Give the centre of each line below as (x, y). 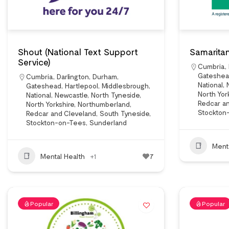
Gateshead (44, 86)
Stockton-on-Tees (56, 122)
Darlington (73, 76)
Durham (105, 76)
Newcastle (71, 95)
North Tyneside (115, 95)
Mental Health (63, 156)
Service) (34, 62)
